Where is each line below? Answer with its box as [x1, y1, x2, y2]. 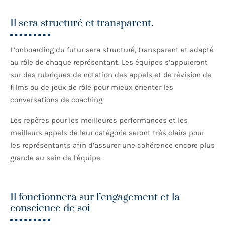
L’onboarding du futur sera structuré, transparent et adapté [10, 45, 214, 55]
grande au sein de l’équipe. [10, 153, 104, 163]
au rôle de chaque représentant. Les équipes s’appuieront [10, 58, 208, 67]
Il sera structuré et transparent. [10, 17, 156, 30]
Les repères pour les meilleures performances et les [10, 116, 188, 125]
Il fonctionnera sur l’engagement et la [10, 191, 180, 204]
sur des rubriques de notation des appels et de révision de [10, 70, 211, 80]
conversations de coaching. [10, 95, 106, 105]
